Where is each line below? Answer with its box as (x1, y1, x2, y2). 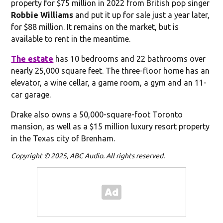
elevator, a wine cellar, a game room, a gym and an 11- (11, 78, 207, 87)
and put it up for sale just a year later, (73, 10, 210, 19)
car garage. (11, 90, 51, 99)
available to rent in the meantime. (11, 34, 131, 43)
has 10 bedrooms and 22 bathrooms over (53, 54, 206, 63)
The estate (11, 54, 54, 63)
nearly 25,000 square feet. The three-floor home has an (11, 66, 210, 75)
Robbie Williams (11, 10, 74, 19)
